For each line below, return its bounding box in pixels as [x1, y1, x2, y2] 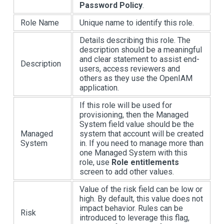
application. [79, 82, 119, 92]
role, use [79, 157, 111, 167]
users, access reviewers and [79, 63, 180, 73]
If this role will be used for [79, 100, 172, 110]
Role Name [20, 17, 59, 27]
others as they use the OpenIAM [79, 73, 192, 83]
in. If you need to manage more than [79, 138, 203, 148]
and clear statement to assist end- [79, 54, 199, 64]
